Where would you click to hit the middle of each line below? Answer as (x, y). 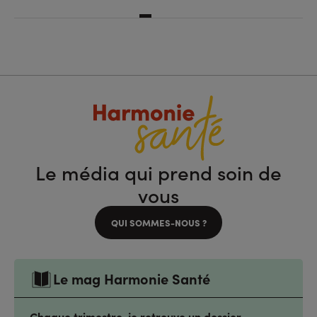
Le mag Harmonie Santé (132, 278)
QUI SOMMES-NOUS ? (158, 223)
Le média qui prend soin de (158, 172)
